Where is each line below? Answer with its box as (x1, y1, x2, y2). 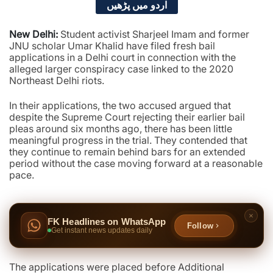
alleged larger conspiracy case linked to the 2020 (9, 63, 233, 76)
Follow (186, 221, 213, 230)
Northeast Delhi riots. (9, 74, 104, 87)
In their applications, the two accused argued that (9, 99, 231, 112)
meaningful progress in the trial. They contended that (9, 134, 247, 147)
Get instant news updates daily (51, 227, 152, 235)
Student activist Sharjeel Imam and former (58, 28, 249, 41)
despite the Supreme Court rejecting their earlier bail (9, 111, 245, 124)
